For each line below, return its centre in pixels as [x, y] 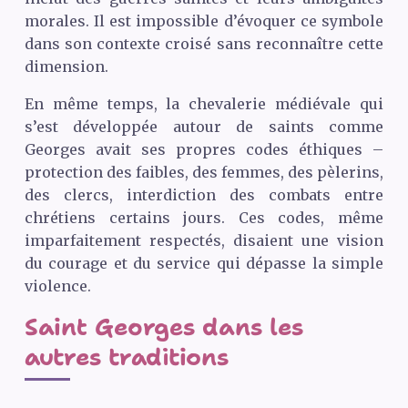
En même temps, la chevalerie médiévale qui [204, 104]
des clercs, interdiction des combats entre [204, 195]
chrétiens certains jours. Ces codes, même [204, 218]
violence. [57, 286]
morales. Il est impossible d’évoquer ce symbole [204, 21]
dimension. [66, 67]
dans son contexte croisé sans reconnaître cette [204, 44]
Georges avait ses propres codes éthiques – [204, 150]
